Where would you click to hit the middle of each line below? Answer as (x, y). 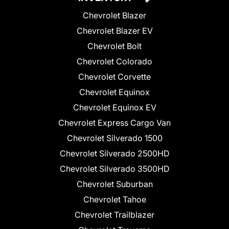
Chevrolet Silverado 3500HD (114, 168)
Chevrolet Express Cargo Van (114, 122)
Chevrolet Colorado (114, 61)
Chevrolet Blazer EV (114, 30)
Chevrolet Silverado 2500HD (114, 153)
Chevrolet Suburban (114, 184)
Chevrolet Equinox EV (114, 107)
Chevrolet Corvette (114, 76)
